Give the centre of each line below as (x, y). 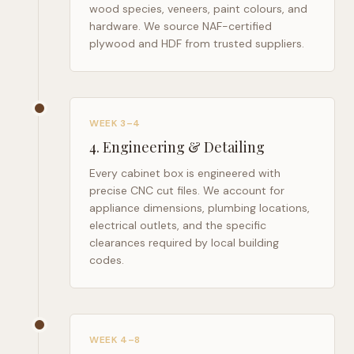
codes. (107, 260)
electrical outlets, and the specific (178, 225)
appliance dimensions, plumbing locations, (200, 208)
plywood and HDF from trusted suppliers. (197, 43)
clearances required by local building (184, 243)
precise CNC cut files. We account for (187, 190)
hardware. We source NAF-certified (181, 26)
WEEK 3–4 (115, 123)
